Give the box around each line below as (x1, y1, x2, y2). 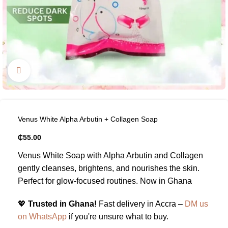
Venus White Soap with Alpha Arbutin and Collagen (18, 151, 203, 160)
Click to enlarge (30, 66, 85, 75)
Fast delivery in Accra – (97, 199, 185, 208)
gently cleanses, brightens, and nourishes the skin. (18, 164, 199, 173)
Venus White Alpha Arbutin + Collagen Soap (18, 115, 158, 123)
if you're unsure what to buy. (67, 212, 168, 221)
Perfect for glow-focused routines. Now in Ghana (18, 177, 192, 185)
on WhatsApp (18, 212, 67, 221)
